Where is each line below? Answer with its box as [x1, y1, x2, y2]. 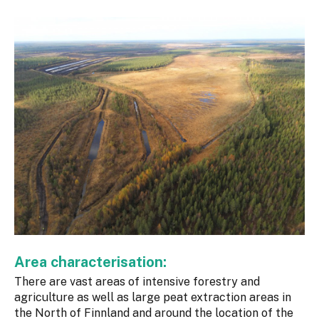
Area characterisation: [14, 253, 170, 271]
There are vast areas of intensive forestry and [14, 275, 260, 289]
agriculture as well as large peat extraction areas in [14, 291, 291, 305]
